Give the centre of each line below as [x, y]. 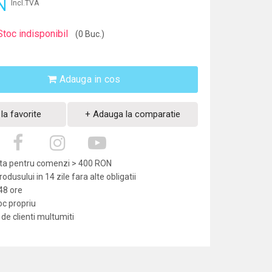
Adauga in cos [89, 79]
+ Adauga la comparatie [132, 114]
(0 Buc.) [89, 34]
